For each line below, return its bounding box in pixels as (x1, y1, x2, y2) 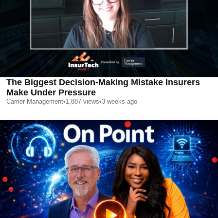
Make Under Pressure (6, 87, 96, 97)
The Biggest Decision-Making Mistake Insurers (6, 77, 200, 87)
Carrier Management (6, 97, 63, 105)
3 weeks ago (102, 97, 137, 105)
